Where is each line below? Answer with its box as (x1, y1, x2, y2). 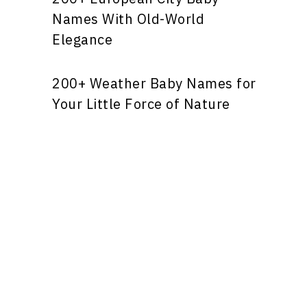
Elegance (52, 30, 112, 49)
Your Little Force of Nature (52, 95, 230, 113)
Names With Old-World (52, 10, 204, 28)
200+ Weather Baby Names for (52, 74, 256, 93)
